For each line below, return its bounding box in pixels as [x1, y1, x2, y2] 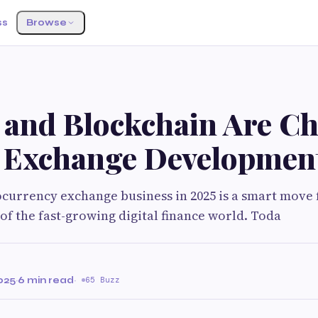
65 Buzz [85, 275, 120, 285]
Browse [26, 17, 67, 28]
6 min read [18, 274, 74, 286]
